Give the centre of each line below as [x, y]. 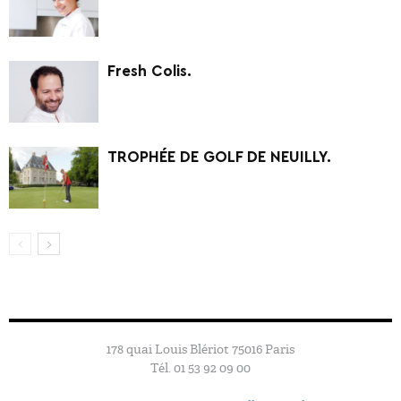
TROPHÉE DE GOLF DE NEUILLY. [219, 157]
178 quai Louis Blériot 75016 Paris [200, 349]
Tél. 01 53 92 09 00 [200, 368]
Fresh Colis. [149, 71]
